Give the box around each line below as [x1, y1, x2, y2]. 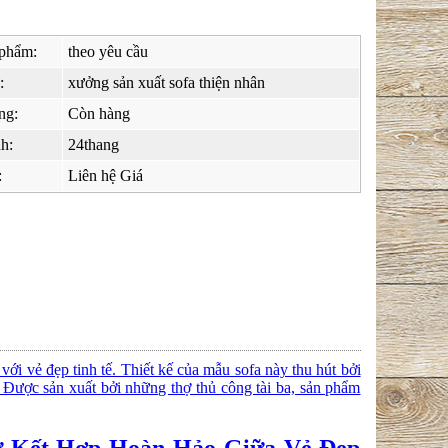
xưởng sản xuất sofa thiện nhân [67, 74, 265, 91]
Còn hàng [67, 105, 130, 122]
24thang [67, 136, 119, 153]
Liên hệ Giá [67, 167, 143, 184]
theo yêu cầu [67, 43, 148, 60]
